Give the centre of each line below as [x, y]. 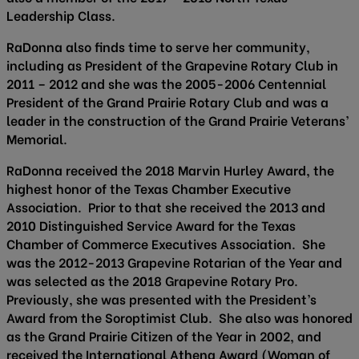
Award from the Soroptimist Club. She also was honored [179, 317]
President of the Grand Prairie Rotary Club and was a [167, 102]
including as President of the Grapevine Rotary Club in [172, 65]
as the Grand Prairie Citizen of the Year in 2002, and [164, 336]
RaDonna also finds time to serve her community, [158, 46]
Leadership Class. [61, 15]
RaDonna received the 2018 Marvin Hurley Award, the [170, 170]
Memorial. [37, 139]
